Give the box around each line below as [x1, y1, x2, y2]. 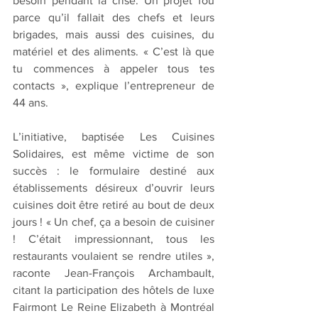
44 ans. [13, 96, 48, 109]
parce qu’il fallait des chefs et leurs [13, 11, 214, 23]
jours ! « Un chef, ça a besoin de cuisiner [13, 215, 214, 228]
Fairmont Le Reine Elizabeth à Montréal [13, 300, 214, 313]
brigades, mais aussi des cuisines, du [13, 28, 214, 40]
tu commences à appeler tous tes [13, 62, 214, 75]
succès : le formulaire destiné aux [13, 164, 214, 177]
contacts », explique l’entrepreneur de [13, 79, 214, 92]
